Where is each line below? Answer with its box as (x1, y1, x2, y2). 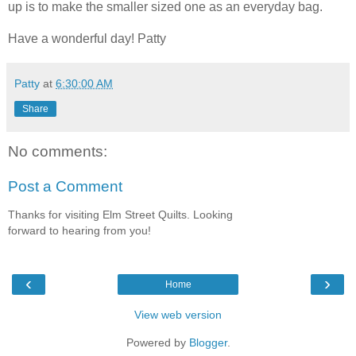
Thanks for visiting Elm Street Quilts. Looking (8, 208, 233, 222)
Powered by (126, 335, 189, 349)
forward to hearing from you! (8, 224, 151, 238)
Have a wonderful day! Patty (8, 32, 166, 46)
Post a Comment (8, 177, 122, 195)
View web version (134, 308, 222, 321)
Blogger (188, 335, 227, 349)
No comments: (8, 143, 107, 161)
